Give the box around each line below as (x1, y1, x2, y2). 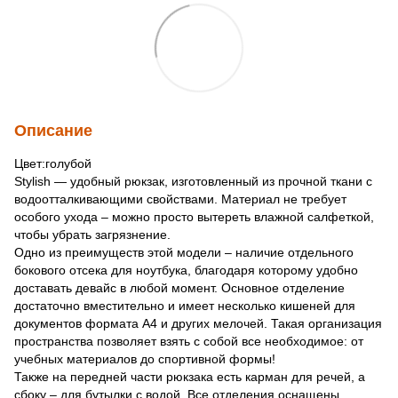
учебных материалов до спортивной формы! (14, 351, 275, 366)
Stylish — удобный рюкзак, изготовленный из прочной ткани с (14, 173, 372, 188)
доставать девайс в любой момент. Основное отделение (14, 280, 345, 295)
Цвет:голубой (14, 155, 92, 171)
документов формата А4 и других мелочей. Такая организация (14, 315, 382, 330)
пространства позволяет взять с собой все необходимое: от (14, 333, 363, 348)
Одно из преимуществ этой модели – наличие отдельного (14, 244, 354, 259)
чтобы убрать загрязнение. (14, 227, 171, 242)
